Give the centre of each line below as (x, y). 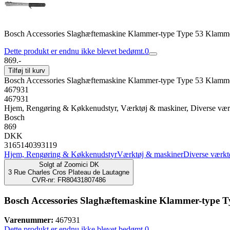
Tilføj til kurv (27, 71)
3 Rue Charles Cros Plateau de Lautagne (69, 172)
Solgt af (50, 165)
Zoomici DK (81, 165)
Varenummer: (29, 220)
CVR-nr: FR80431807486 (69, 180)
